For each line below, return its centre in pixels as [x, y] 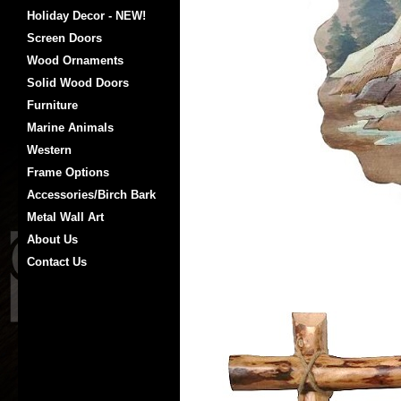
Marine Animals [70, 128]
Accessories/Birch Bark [91, 195]
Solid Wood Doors [78, 83]
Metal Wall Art [65, 217]
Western [49, 150]
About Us [52, 239]
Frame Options [68, 172]
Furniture [52, 105]
